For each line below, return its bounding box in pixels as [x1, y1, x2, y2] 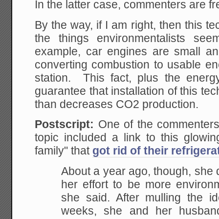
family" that [35, 145, 93, 157]
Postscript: [35, 118, 98, 131]
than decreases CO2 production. [35, 98, 199, 110]
